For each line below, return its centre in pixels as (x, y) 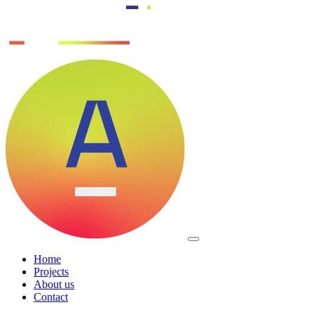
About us (54, 284)
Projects (51, 272)
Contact (51, 297)
